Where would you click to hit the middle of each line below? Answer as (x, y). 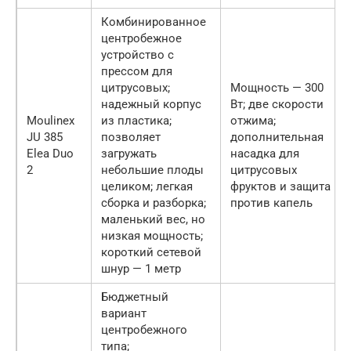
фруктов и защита (280, 187)
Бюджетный (135, 297)
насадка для (265, 154)
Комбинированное (154, 22)
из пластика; (136, 121)
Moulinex (51, 121)
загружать (129, 154)
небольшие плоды (152, 170)
